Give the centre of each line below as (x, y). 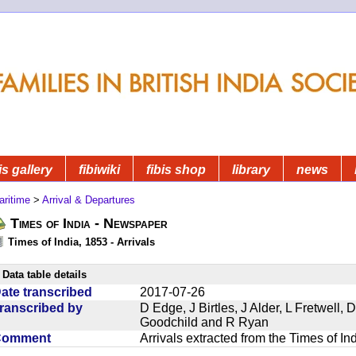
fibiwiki (99, 169)
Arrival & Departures (89, 199)
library (251, 169)
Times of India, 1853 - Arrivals (81, 242)
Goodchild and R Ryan (204, 322)
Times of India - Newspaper (89, 223)
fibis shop (176, 169)
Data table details (44, 274)
